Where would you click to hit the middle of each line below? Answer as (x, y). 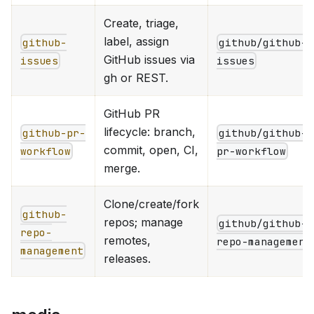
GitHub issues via (149, 59)
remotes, (127, 240)
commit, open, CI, (151, 150)
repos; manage (143, 222)
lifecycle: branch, (150, 131)
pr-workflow (251, 151)
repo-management (264, 241)
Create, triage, (141, 23)
